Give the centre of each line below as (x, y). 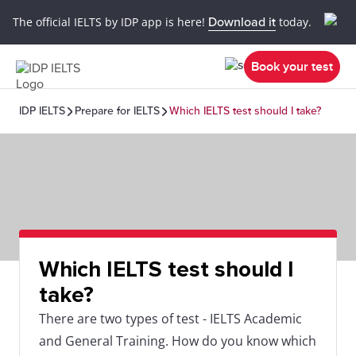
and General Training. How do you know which (178, 341)
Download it (242, 22)
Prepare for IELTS (117, 111)
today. (294, 21)
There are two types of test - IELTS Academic (170, 319)
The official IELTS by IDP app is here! (110, 21)
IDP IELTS (42, 111)
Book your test (292, 66)
